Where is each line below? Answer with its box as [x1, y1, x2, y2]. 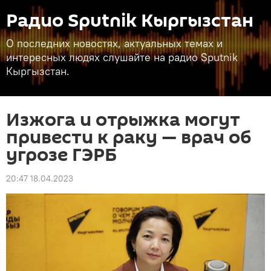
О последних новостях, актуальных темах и [6, 36, 223, 50]
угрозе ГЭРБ [6, 142, 117, 168]
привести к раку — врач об [6, 125, 252, 151]
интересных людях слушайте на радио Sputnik [6, 50, 238, 64]
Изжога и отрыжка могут [6, 107, 240, 133]
